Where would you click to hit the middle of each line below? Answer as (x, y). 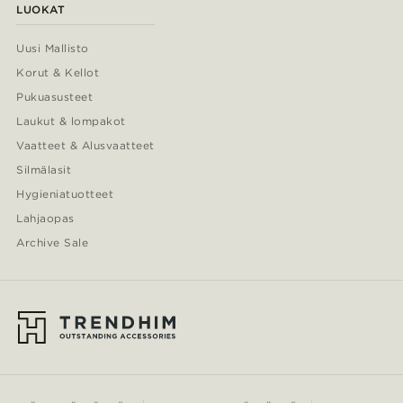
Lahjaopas (45, 218)
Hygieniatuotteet (65, 193)
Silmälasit (44, 169)
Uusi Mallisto (53, 48)
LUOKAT (40, 9)
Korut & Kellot (58, 72)
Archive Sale (53, 242)
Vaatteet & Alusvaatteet (85, 145)
